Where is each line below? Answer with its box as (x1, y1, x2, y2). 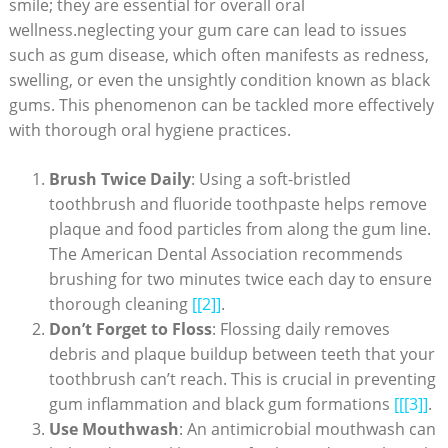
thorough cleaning (48, 293, 192, 316)
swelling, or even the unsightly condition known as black (8, 69, 430, 92)
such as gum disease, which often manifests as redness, (8, 44, 429, 67)
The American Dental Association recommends (48, 243, 403, 266)
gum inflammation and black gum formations (48, 393, 394, 416)
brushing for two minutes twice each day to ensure (48, 268, 432, 291)
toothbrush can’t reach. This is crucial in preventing (48, 368, 436, 391)
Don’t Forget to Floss (48, 318, 212, 341)
